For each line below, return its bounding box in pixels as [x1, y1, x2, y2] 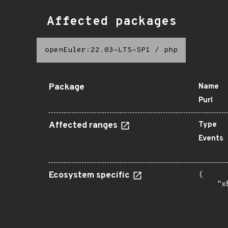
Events [198, 134, 223, 144]
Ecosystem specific [49, 170, 132, 181]
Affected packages [47, 14, 177, 30]
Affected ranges [49, 120, 120, 131]
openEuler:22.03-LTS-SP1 [45, 46, 150, 54]
